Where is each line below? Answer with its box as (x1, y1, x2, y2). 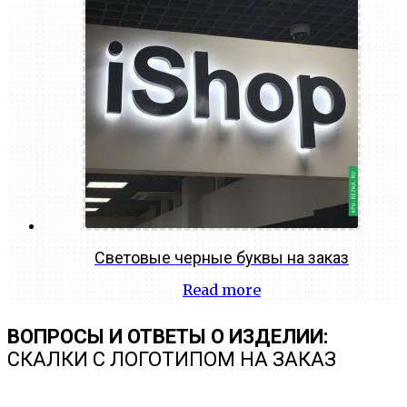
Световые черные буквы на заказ (94, 248, 349, 268)
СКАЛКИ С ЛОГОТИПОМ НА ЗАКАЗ (7, 348, 336, 372)
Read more (183, 281, 261, 300)
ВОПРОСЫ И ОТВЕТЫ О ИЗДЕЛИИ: (7, 325, 328, 349)
